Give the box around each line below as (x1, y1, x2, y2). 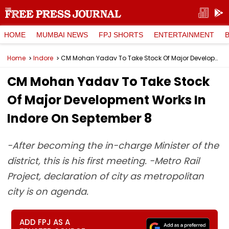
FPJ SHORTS (99, 30, 143, 39)
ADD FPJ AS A (19, 217, 71, 227)
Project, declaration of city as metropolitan (7, 170, 204, 182)
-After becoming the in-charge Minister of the (7, 139, 219, 152)
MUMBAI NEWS (36, 30, 88, 39)
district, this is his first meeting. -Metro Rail (7, 154, 199, 167)
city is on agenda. (7, 185, 88, 198)
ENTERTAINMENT (154, 30, 214, 39)
